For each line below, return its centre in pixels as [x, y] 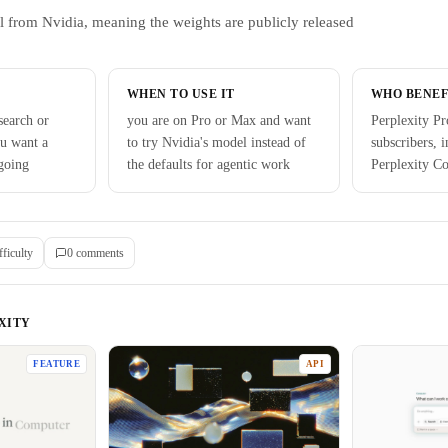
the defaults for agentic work [208, 164]
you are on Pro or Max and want [219, 120]
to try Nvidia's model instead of [216, 142]
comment [96, 252]
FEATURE [56, 364]
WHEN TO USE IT [181, 94]
